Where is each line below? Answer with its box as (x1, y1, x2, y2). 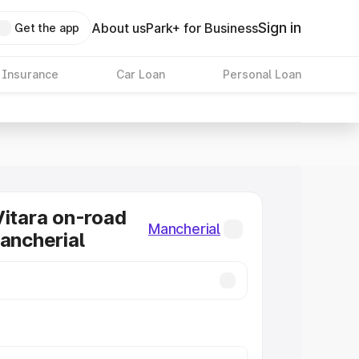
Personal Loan (222, 67, 301, 81)
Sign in (258, 19, 301, 36)
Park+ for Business (146, 20, 259, 36)
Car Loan (115, 67, 165, 81)
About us (91, 20, 147, 36)
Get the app (14, 21, 80, 34)
